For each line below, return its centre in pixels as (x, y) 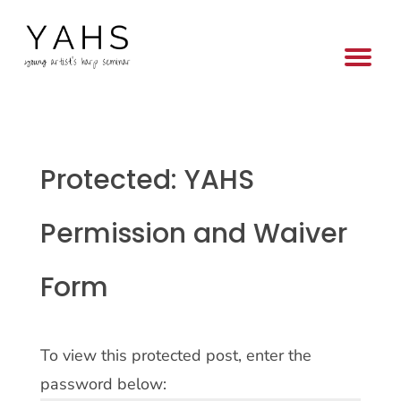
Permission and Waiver (193, 233)
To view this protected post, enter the (175, 355)
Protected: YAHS (147, 179)
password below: (103, 384)
